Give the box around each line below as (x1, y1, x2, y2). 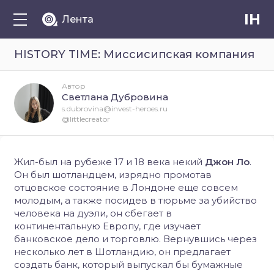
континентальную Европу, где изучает (14, 220, 201, 232)
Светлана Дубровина (62, 91, 168, 103)
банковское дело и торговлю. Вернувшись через (14, 233, 257, 245)
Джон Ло (205, 156, 250, 168)
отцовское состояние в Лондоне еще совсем (14, 182, 238, 193)
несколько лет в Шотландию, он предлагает (14, 246, 231, 257)
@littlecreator (62, 114, 110, 124)
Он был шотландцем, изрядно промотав (14, 169, 212, 180)
